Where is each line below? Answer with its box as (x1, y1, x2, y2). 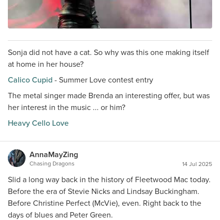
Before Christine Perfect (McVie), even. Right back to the (8, 197, 201, 209)
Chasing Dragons (29, 159, 75, 168)
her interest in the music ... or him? (8, 102, 125, 113)
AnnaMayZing (29, 149, 78, 160)
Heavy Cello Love (8, 117, 69, 129)
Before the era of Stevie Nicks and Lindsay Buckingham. (8, 186, 199, 197)
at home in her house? (8, 58, 83, 70)
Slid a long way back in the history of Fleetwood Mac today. (8, 174, 211, 185)
